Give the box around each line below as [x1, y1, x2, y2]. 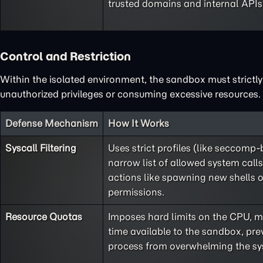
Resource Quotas [5, 211, 82, 222]
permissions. [108, 186, 164, 198]
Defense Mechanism [5, 117, 98, 129]
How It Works [108, 117, 169, 129]
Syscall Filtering [5, 142, 76, 154]
